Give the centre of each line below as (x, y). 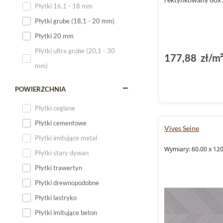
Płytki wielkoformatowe (69, 118)
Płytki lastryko (56, 198)
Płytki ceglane (55, 108)
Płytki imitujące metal (66, 138)
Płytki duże (51, 103)
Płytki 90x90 (54, 58)
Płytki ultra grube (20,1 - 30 (75, 51)
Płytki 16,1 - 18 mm (64, 6)
